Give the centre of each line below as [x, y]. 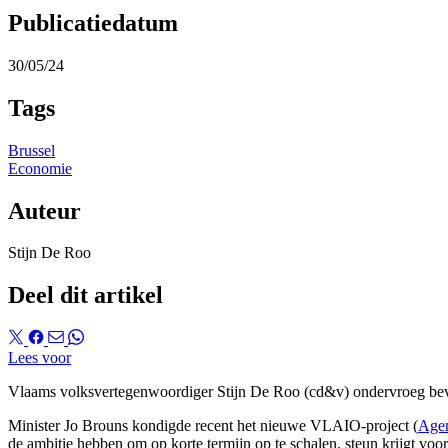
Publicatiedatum [93, 22]
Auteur [44, 210]
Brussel [31, 150]
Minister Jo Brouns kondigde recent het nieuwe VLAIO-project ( [213, 426]
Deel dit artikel [85, 295]
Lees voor [39, 358]
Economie [40, 168]
